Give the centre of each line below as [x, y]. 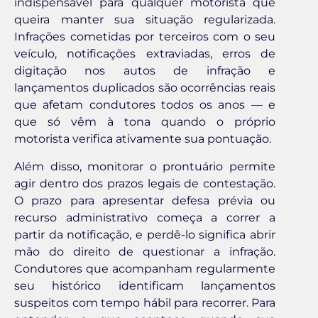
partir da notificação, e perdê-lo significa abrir [145, 234]
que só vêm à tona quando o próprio [145, 122]
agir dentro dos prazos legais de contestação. [145, 183]
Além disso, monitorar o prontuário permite [145, 166]
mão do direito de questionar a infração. [145, 251]
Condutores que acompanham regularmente [145, 268]
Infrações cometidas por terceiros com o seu [145, 37]
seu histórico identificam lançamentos [145, 285]
